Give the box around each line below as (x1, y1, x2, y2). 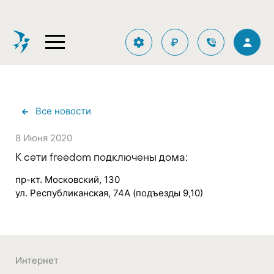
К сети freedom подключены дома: (15, 150, 188, 163)
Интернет (15, 254, 59, 266)
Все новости (35, 105, 91, 117)
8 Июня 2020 (15, 132, 72, 144)
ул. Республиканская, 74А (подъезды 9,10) (15, 187, 203, 199)
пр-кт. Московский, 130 (15, 173, 120, 185)
